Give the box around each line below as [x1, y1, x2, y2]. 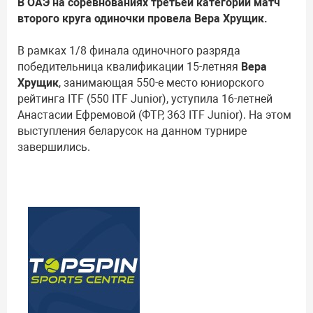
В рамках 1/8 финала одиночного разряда [17, 43, 240, 57]
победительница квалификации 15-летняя [17, 59, 241, 73]
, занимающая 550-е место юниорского [59, 75, 264, 89]
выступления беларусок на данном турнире [17, 124, 247, 138]
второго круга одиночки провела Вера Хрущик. [17, 11, 268, 25]
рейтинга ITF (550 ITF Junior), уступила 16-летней [17, 92, 272, 105]
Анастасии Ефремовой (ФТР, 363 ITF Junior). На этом [17, 108, 291, 122]
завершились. [17, 140, 90, 154]
